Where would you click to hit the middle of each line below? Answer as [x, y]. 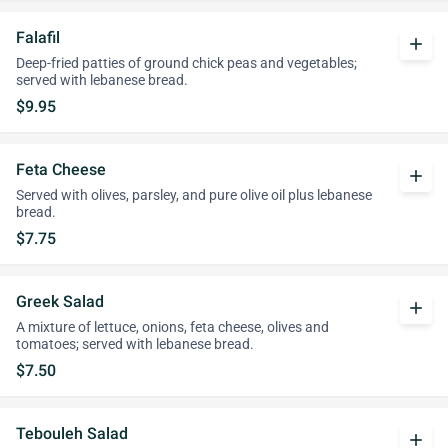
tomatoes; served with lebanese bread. [135, 344]
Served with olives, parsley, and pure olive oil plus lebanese [194, 195]
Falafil [38, 37]
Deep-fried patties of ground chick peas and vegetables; [186, 63]
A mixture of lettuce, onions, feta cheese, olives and [172, 327]
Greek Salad [60, 301]
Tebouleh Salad [72, 433]
